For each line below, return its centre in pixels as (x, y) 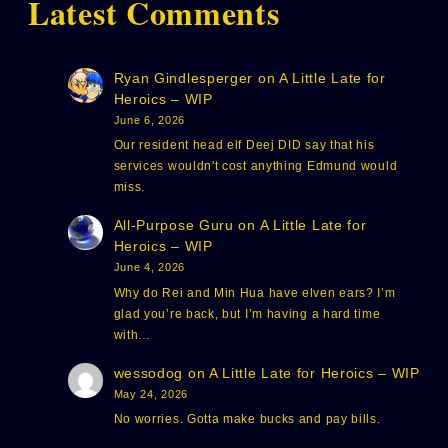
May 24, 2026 (150, 393)
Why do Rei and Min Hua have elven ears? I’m (254, 292)
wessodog (148, 372)
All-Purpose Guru (173, 225)
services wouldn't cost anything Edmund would (255, 166)
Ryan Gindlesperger (183, 77)
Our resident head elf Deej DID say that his (244, 145)
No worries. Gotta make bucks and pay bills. (247, 419)
